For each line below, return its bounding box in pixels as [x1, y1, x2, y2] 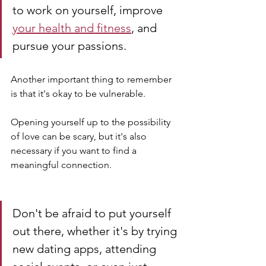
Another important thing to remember [11, 74, 174, 85]
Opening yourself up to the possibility [11, 116, 173, 128]
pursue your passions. [12, 39, 126, 53]
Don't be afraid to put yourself [12, 206, 174, 220]
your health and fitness [12, 21, 131, 35]
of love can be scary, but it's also [11, 131, 149, 142]
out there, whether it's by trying [12, 224, 180, 238]
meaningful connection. [11, 159, 114, 170]
